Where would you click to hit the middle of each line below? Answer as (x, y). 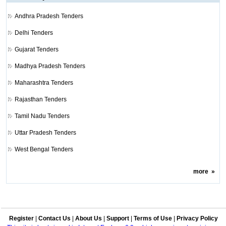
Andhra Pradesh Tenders (49, 16)
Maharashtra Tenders (44, 82)
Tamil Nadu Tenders (42, 116)
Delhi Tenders (34, 33)
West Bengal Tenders (44, 149)
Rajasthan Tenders (40, 99)
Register (21, 218)
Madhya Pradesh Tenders (50, 66)
